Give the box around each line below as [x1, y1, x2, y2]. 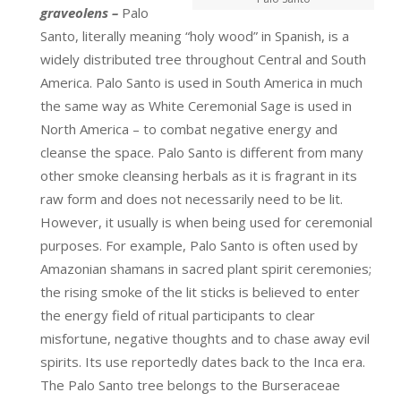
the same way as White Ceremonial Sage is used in [40, 97, 352, 115]
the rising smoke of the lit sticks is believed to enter [40, 283, 360, 301]
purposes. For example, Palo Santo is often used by [40, 236, 358, 254]
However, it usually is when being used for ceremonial [40, 213, 372, 231]
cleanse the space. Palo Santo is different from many [40, 143, 363, 161]
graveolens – [40, 4, 122, 21]
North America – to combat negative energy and [40, 120, 337, 138]
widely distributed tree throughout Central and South [40, 50, 366, 68]
